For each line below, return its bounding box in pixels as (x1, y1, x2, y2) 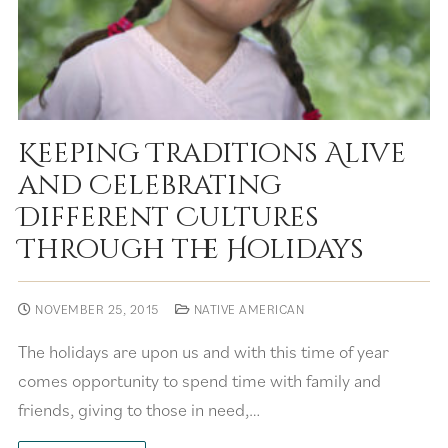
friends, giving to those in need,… (18, 398, 260, 422)
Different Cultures (18, 200, 319, 237)
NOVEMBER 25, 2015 (35, 301, 159, 319)
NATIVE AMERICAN (190, 301, 304, 319)
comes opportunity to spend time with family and (18, 369, 381, 393)
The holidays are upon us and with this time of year (18, 340, 389, 364)
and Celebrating (18, 168, 282, 205)
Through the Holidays (18, 232, 364, 269)
